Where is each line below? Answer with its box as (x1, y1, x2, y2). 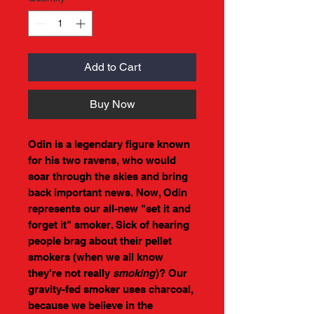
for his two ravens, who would (28, 153, 176, 166)
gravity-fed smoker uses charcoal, (28, 282, 193, 295)
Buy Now (89, 97, 135, 111)
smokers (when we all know (28, 250, 163, 263)
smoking (113, 266, 155, 279)
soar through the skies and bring (28, 170, 188, 182)
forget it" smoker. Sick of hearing (28, 218, 189, 231)
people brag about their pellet (28, 234, 172, 247)
